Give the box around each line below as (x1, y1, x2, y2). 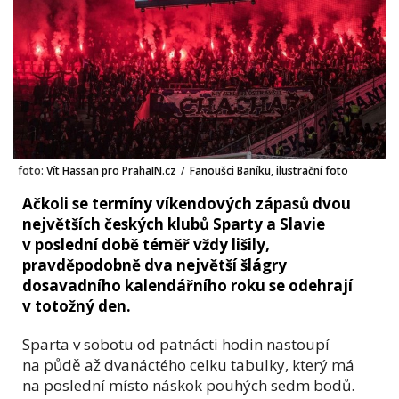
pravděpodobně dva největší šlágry (22, 254, 287, 275)
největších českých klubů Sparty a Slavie (22, 213, 325, 234)
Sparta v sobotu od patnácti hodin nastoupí (22, 333, 330, 354)
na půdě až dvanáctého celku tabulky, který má (22, 354, 354, 375)
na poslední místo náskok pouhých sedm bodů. (22, 374, 354, 395)
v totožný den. (22, 295, 131, 316)
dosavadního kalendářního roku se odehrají (22, 274, 353, 296)
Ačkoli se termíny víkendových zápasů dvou (22, 192, 351, 214)
